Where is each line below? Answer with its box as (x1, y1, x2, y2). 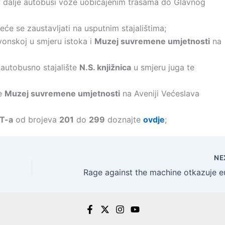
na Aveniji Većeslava (120, 88, 199, 98)
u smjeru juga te (131, 62, 194, 72)
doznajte (105, 115, 143, 125)
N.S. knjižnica (79, 62, 131, 72)
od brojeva (13, 115, 59, 125)
